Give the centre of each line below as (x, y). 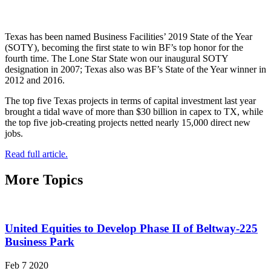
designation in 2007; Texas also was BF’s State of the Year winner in (135, 69)
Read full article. (36, 154)
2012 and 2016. (35, 80)
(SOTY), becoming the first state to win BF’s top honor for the (124, 47)
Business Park (40, 242)
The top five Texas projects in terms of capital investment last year (130, 100)
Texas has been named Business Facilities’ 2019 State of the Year (129, 36)
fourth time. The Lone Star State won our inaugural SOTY (116, 58)
